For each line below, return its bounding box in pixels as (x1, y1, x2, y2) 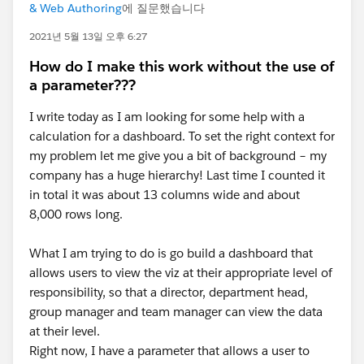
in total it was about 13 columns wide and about (29, 187, 300, 202)
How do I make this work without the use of (29, 57, 334, 76)
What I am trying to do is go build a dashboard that (29, 245, 313, 261)
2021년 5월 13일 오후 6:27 (29, 29, 147, 43)
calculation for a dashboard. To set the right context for (29, 128, 335, 144)
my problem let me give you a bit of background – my (29, 148, 327, 163)
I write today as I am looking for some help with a (29, 109, 305, 124)
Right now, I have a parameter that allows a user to (29, 343, 310, 358)
